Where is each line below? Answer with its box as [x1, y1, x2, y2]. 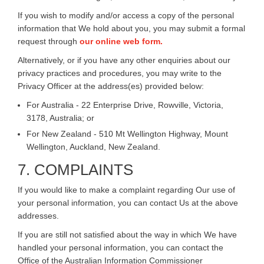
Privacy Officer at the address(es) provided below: [18, 81, 204, 91]
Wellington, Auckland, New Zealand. [27, 141, 160, 151]
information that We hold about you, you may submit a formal [18, 23, 245, 33]
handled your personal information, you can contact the [18, 242, 223, 252]
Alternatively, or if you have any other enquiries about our [18, 55, 230, 65]
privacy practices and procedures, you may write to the [18, 68, 222, 78]
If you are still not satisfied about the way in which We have [18, 229, 237, 239]
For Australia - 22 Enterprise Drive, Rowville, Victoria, [27, 100, 223, 110]
